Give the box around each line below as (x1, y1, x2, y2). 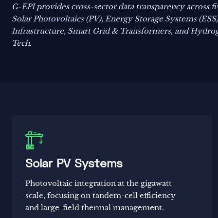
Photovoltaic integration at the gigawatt (25, 179, 172, 188)
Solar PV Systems (25, 159, 123, 170)
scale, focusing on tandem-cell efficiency (25, 191, 176, 200)
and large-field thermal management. (25, 203, 164, 213)
